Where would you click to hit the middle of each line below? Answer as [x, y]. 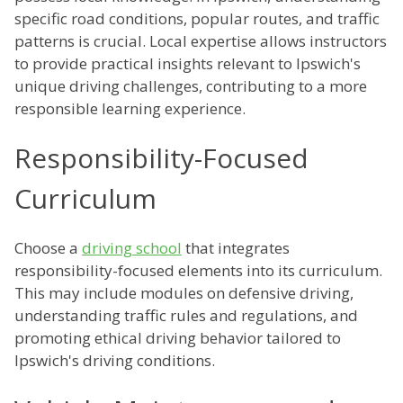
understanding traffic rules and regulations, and [186, 316]
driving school [132, 248]
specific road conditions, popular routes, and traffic [197, 19]
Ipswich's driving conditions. [115, 361]
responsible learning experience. [130, 109]
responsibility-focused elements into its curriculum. [198, 271]
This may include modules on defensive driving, [184, 293]
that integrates [236, 248]
